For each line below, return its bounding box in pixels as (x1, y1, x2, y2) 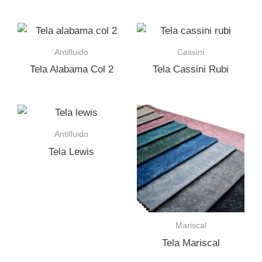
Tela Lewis (49, 146, 94, 157)
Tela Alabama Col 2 (29, 64, 113, 75)
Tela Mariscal (161, 237, 220, 249)
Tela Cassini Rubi (153, 64, 229, 75)
